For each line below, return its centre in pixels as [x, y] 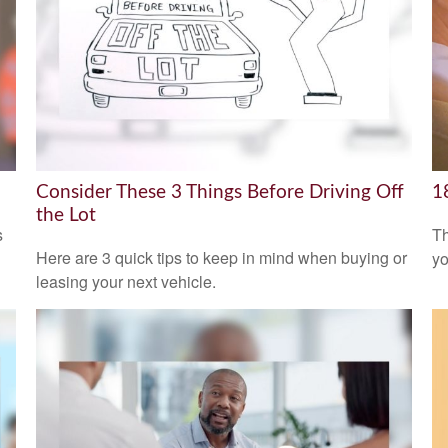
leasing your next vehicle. [125, 281]
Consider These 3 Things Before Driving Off [219, 193]
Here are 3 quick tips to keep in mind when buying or [221, 257]
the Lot [65, 216]
